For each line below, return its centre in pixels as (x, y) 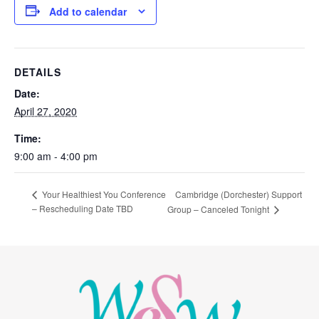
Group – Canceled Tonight (220, 209)
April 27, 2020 (46, 111)
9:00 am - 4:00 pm (56, 156)
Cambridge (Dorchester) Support (239, 194)
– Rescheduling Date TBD (83, 209)
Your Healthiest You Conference (103, 194)
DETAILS (38, 72)
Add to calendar (88, 12)
